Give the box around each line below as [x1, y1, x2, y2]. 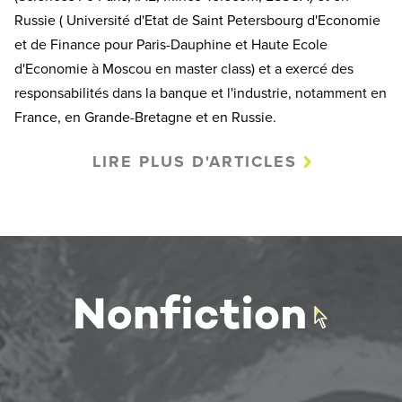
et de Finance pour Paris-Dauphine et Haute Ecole [14, 36, 328, 55]
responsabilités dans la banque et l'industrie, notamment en [14, 84, 387, 103]
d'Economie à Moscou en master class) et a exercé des [14, 60, 354, 79]
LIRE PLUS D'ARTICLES [92, 152, 297, 172]
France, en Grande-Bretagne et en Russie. [14, 109, 276, 127]
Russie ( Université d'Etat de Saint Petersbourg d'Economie [14, 12, 380, 31]
